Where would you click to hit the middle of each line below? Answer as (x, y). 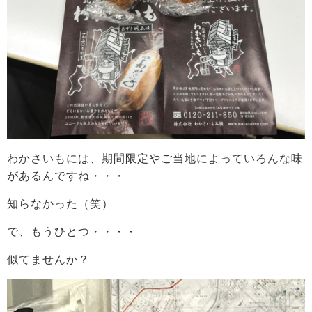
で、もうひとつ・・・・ (72, 232)
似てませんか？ (48, 259)
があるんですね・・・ (66, 176)
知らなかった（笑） (60, 204)
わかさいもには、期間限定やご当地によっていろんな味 (155, 158)
